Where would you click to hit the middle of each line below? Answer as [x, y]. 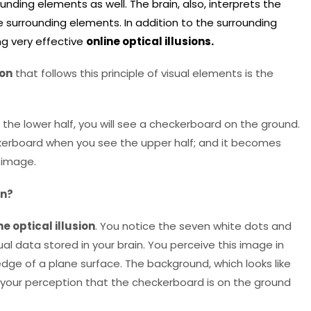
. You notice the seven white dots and [193, 226]
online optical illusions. [150, 41]
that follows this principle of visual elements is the [143, 74]
